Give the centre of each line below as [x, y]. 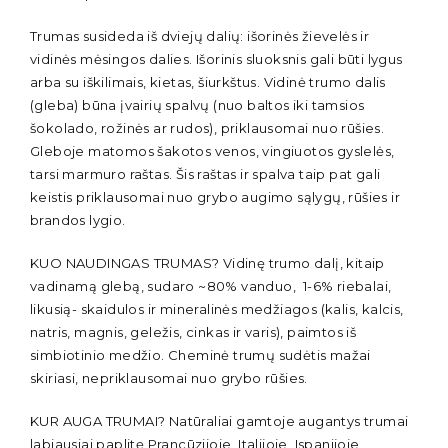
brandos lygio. [78, 220]
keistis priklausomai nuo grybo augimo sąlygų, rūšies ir [215, 197]
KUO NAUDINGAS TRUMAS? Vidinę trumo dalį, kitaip [207, 263]
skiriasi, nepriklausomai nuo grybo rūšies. [169, 378]
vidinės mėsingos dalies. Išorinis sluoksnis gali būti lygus [216, 59]
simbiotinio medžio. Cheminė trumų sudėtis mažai [200, 355]
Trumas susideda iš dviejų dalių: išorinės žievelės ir [200, 36]
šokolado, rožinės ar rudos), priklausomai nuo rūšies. [207, 128]
